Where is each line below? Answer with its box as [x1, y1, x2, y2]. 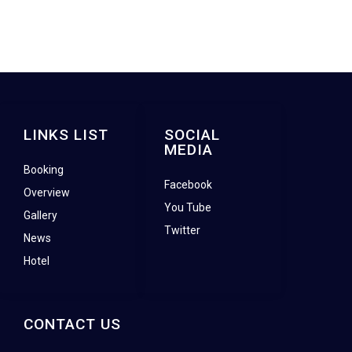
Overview [24, 186, 70, 200]
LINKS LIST [24, 125, 108, 144]
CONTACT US [24, 315, 121, 334]
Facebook [164, 178, 213, 192]
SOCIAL [164, 125, 221, 144]
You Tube [164, 201, 212, 214]
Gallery [24, 209, 57, 222]
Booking [24, 163, 64, 177]
